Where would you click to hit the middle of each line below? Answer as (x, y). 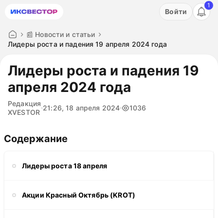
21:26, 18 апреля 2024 (82, 108)
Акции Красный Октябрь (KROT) (79, 195)
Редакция (25, 103)
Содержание (36, 139)
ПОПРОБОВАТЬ (102, 19)
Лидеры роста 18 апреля (65, 165)
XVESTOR (24, 112)
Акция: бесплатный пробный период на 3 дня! (102, 8)
